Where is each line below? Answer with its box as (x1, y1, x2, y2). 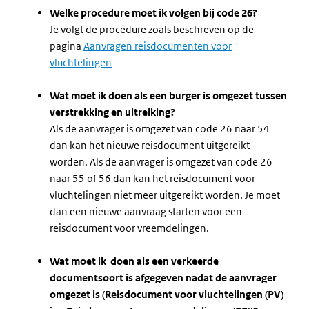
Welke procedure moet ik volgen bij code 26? (50, 6, 257, 19)
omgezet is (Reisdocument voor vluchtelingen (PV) (50, 288, 283, 301)
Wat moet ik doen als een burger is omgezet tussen (50, 89, 287, 102)
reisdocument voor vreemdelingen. (50, 221, 209, 235)
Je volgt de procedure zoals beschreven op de (50, 23, 254, 36)
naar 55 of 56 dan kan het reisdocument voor (50, 172, 255, 185)
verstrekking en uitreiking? (50, 106, 177, 119)
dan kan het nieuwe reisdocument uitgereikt (50, 139, 250, 152)
